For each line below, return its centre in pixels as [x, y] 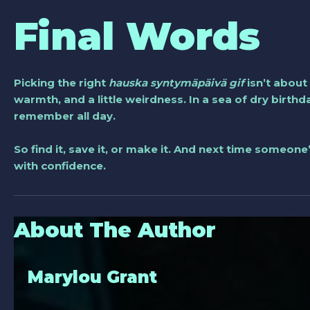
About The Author [115, 230]
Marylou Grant [92, 277]
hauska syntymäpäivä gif [176, 82]
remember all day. [65, 116]
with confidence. [60, 165]
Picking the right [61, 82]
